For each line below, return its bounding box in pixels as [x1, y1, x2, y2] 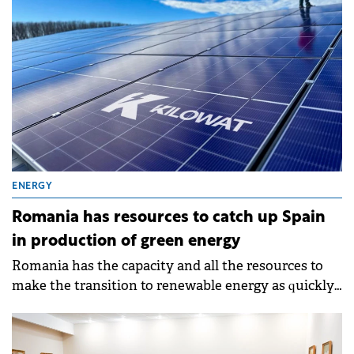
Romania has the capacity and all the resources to [12, 257, 323, 274]
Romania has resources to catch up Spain [12, 209, 326, 226]
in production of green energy [12, 233, 240, 250]
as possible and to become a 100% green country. [12, 296, 314, 314]
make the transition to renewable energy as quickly [12, 277, 334, 294]
